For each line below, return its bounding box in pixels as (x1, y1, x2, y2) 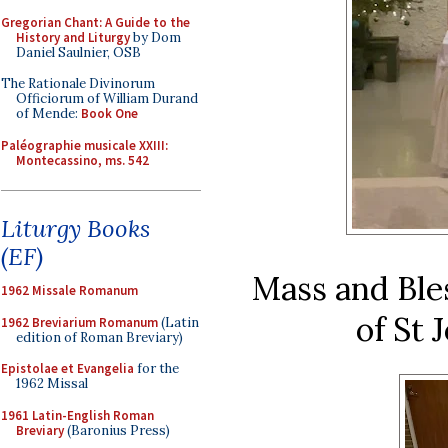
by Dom (130, 28, 181, 46)
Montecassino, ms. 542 (16, 151, 149, 169)
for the (134, 360, 179, 377)
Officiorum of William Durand (16, 90, 198, 107)
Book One (81, 105, 138, 122)
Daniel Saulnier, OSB (16, 43, 141, 61)
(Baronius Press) (64, 421, 170, 439)
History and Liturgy (16, 28, 130, 46)
